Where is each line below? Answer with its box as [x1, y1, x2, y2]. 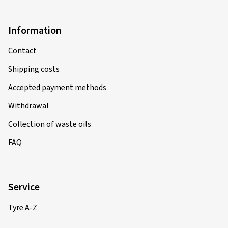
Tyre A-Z [8, 202, 37, 213]
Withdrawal [8, 100, 49, 111]
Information [8, 23, 62, 38]
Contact [8, 45, 37, 56]
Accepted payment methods [8, 82, 106, 93]
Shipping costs [8, 64, 60, 75]
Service [8, 180, 40, 194]
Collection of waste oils [8, 119, 91, 130]
